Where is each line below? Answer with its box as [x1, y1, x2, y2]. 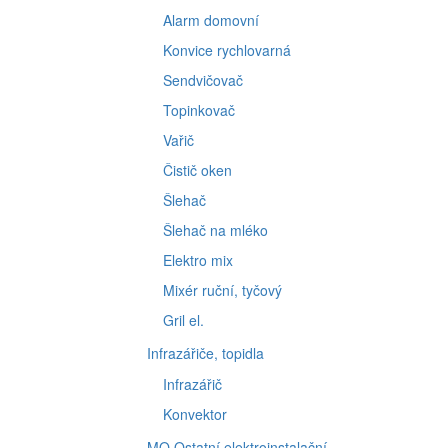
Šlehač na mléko [163, 220, 268, 240]
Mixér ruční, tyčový [163, 280, 282, 300]
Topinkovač [163, 100, 235, 120]
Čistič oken [163, 160, 232, 180]
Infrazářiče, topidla [147, 343, 264, 363]
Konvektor [163, 404, 227, 424]
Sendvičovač [163, 70, 243, 90]
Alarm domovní [163, 10, 259, 30]
